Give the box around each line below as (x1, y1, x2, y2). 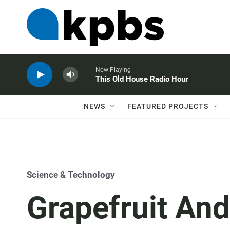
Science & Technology (27, 169, 115, 180)
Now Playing (95, 66, 131, 73)
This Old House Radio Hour (95, 74, 188, 84)
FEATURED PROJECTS (127, 102, 208, 110)
